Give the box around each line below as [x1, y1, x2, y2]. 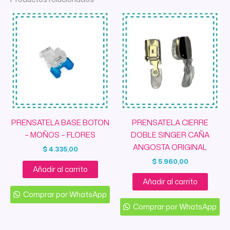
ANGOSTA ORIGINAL [133, 141, 207, 152]
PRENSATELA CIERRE [131, 117, 208, 128]
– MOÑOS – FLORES [25, 129, 95, 140]
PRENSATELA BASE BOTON [11, 117, 109, 128]
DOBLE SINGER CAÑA [130, 129, 209, 140]
